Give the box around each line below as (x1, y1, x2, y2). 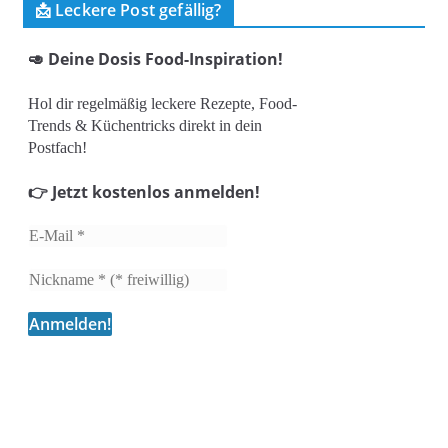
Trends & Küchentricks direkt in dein (27, 117, 262, 134)
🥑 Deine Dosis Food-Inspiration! (27, 48, 283, 70)
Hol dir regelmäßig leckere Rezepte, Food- (27, 95, 297, 112)
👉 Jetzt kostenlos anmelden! (27, 181, 260, 203)
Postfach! (27, 139, 87, 156)
